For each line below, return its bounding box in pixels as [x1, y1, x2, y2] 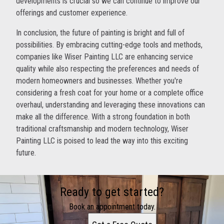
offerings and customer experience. [16, 8, 127, 18]
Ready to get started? [60, 185, 164, 199]
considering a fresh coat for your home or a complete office [16, 88, 203, 98]
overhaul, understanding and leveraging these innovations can [16, 100, 205, 110]
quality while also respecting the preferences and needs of [16, 64, 199, 74]
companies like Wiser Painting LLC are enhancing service [16, 52, 193, 62]
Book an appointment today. [68, 202, 155, 212]
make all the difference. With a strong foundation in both [16, 112, 190, 122]
